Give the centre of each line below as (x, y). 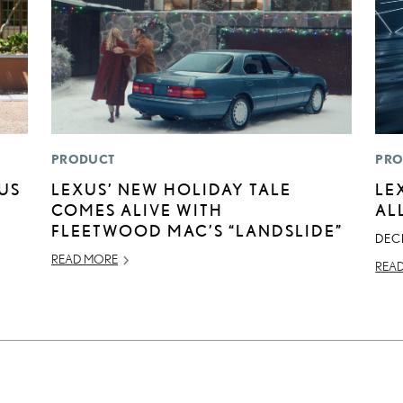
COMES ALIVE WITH (138, 210)
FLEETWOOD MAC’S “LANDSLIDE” (197, 231)
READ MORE (85, 260)
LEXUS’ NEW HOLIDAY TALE (172, 189)
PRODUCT (83, 160)
